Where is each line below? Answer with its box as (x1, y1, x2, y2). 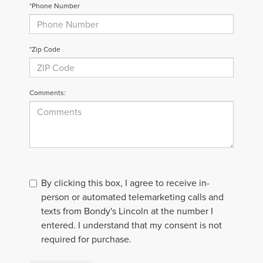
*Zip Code (29, 44, 60, 55)
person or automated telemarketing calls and (41, 190, 224, 204)
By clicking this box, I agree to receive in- (41, 176, 210, 190)
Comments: (29, 87, 66, 98)
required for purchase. (41, 232, 131, 246)
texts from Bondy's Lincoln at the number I (41, 204, 213, 218)
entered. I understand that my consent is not (41, 218, 222, 232)
